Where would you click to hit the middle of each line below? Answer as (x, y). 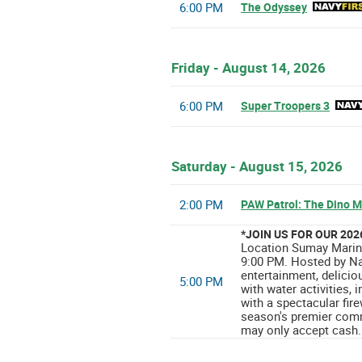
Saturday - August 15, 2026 (257, 166)
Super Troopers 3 (285, 106)
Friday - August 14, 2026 (248, 68)
